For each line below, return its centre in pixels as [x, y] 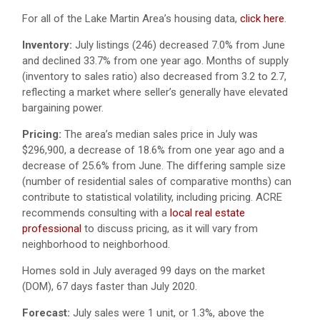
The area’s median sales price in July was [160, 135]
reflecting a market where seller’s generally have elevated [155, 92]
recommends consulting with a [96, 213]
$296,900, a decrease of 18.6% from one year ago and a [153, 150]
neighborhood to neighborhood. [96, 245]
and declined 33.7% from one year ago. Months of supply [155, 61]
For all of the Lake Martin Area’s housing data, [131, 19]
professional [52, 229]
